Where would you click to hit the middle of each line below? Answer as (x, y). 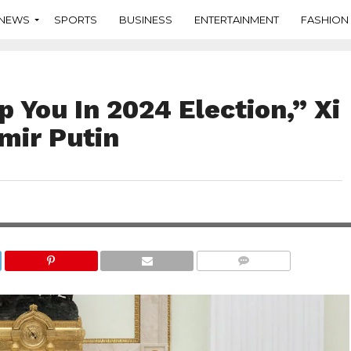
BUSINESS (146, 19)
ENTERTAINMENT (237, 19)
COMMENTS (248, 279)
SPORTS (76, 19)
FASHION (325, 19)
